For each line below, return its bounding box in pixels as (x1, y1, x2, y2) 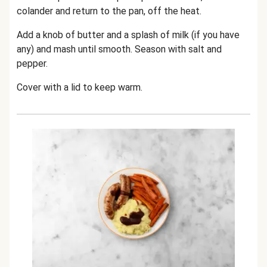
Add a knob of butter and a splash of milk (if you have (17, 29, 240, 41)
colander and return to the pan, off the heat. (17, 5, 201, 17)
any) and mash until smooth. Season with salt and (17, 44, 222, 55)
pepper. (17, 58, 48, 69)
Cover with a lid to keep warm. (17, 82, 142, 93)
